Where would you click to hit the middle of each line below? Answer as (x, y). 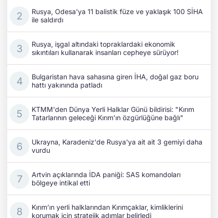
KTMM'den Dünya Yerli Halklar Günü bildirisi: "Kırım (113, 109)
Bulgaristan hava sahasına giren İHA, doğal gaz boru (115, 77)
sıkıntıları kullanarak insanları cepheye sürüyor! (105, 53)
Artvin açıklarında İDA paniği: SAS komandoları (106, 175)
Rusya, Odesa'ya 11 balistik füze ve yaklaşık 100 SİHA (117, 12)
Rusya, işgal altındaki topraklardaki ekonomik (103, 44)
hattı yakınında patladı (67, 85)
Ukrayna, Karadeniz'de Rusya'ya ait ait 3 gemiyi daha (117, 142)
